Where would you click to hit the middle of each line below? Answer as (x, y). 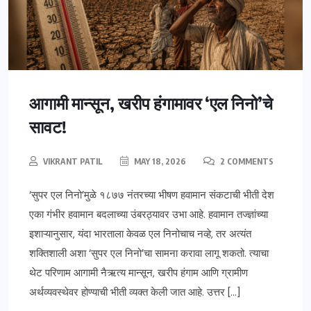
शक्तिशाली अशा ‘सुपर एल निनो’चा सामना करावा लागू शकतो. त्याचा (149, 253)
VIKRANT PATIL (73, 161)
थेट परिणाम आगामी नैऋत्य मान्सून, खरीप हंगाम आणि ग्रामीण (138, 272)
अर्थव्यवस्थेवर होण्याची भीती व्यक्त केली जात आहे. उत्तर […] (135, 292)
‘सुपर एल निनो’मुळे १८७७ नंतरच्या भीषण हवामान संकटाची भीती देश (152, 195)
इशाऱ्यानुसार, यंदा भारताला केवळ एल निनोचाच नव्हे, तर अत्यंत (140, 234)
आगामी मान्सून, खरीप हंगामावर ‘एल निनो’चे (151, 102)
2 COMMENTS (246, 161)
